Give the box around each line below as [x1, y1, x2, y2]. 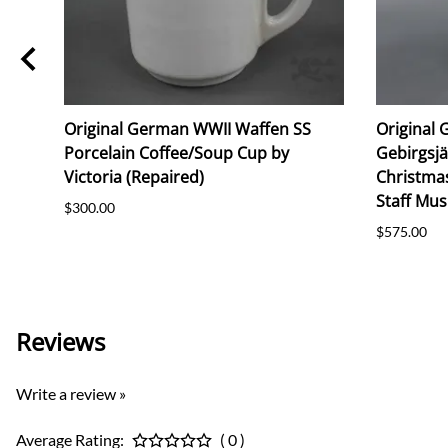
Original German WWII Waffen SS [64, 117, 311, 140]
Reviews [16, 324, 105, 358]
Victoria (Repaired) [64, 165, 204, 188]
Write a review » [16, 383, 126, 403]
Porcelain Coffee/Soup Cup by [64, 141, 289, 164]
